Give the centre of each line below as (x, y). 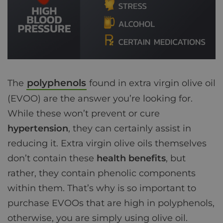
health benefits (131, 159)
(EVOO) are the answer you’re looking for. (100, 99)
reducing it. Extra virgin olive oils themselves (107, 144)
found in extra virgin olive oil (151, 83)
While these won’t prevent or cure (84, 114)
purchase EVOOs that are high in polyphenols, (111, 203)
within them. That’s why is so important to (102, 188)
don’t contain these (52, 159)
